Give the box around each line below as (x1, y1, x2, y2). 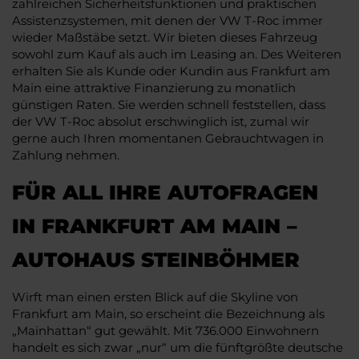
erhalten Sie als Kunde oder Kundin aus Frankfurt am (12, 63, 330, 79)
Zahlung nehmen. (12, 147, 119, 163)
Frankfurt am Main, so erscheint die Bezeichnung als (12, 305, 325, 321)
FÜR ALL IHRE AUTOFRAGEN (12, 179, 318, 204)
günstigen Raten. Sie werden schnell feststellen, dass (12, 96, 325, 112)
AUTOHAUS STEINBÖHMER (12, 247, 300, 272)
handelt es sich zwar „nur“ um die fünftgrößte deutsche (12, 339, 343, 355)
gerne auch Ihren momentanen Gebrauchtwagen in (12, 130, 324, 146)
